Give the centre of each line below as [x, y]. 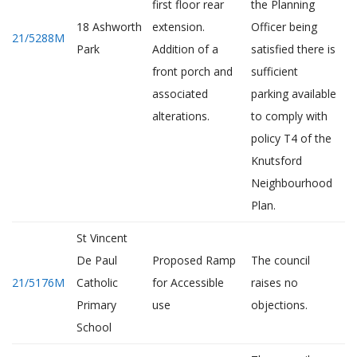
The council [280, 260]
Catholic [97, 282]
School [94, 327]
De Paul [97, 260]
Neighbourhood [292, 183]
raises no [275, 282]
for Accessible [188, 282]
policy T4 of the [291, 138]
